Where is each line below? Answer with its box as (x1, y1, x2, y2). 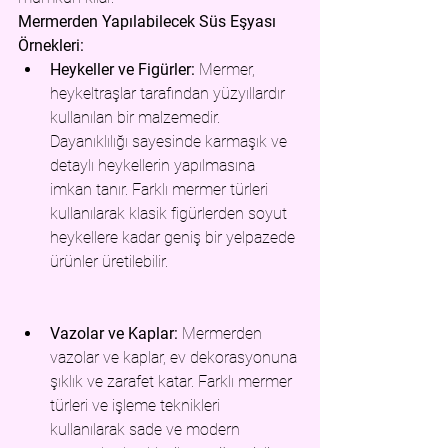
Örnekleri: (18, 36, 84, 55)
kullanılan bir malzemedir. (50, 108, 224, 127)
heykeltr (50, 84, 104, 103)
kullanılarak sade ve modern (50, 420, 244, 439)
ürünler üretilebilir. (50, 252, 168, 271)
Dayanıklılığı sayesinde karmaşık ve (50, 132, 291, 151)
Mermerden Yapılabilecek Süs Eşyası (18, 12, 280, 31)
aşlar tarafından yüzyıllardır (104, 84, 289, 103)
